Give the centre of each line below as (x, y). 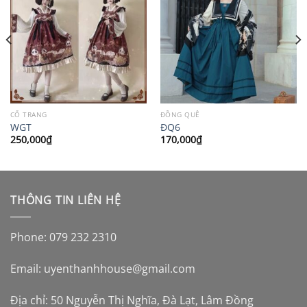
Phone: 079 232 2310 (63, 237)
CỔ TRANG (28, 115)
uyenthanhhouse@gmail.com (120, 269)
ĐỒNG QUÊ (180, 115)
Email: (27, 269)
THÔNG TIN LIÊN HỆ (66, 200)
